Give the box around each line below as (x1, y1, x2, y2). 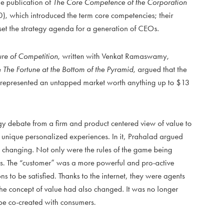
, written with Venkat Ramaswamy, (58, 51, 169, 62)
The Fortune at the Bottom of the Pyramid (3, 64, 133, 75)
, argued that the (133, 64, 187, 75)
